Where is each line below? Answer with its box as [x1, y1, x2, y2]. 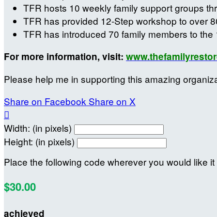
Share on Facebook [4, 94, 86, 108]
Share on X [89, 94, 136, 108]
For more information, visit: [4, 50, 126, 63]
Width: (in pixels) [4, 121, 72, 135]
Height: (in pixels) [4, 135, 75, 148]
